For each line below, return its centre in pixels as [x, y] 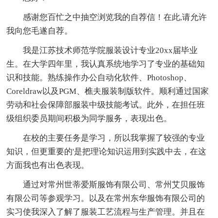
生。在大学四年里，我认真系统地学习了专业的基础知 [106, 64]
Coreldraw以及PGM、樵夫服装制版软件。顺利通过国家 [108, 91]
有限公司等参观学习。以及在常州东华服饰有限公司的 [106, 198]
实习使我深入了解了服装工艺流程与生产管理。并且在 [106, 212]
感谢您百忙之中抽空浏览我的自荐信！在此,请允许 [107, 17]
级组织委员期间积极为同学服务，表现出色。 [89, 118]
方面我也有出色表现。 [48, 165]
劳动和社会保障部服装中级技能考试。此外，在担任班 [106, 105]
